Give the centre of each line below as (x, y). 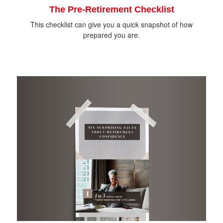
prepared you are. (111, 35)
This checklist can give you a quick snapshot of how (111, 25)
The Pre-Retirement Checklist (111, 10)
